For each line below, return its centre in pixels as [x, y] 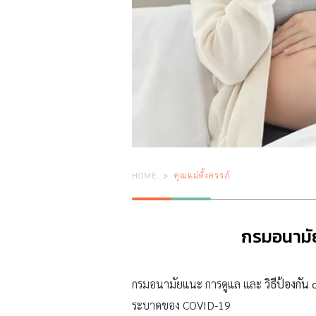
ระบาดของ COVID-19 [181, 305]
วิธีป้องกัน [288, 284]
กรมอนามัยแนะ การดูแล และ [198, 284]
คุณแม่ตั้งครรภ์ [202, 175]
